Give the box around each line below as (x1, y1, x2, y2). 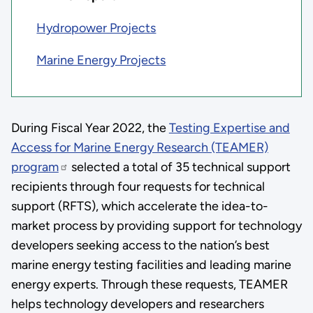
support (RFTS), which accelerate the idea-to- (10, 198, 268, 214)
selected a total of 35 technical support (68, 159, 291, 175)
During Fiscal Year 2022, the (10, 120, 169, 136)
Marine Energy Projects (36, 52, 166, 68)
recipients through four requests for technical (10, 179, 265, 195)
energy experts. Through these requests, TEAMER (10, 277, 288, 293)
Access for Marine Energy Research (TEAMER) (10, 140, 268, 156)
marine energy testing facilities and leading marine (10, 257, 291, 273)
